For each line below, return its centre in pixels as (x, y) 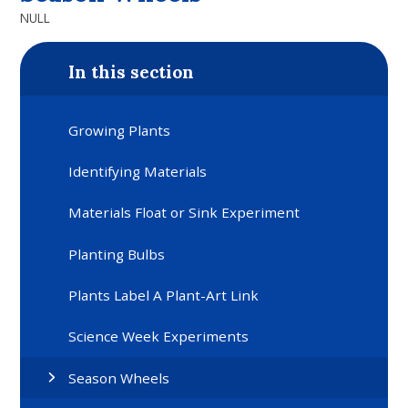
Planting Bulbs (117, 254)
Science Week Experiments (159, 337)
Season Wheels (119, 377)
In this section (132, 72)
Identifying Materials (138, 172)
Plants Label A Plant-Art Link (164, 296)
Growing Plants (120, 130)
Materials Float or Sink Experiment (184, 213)
